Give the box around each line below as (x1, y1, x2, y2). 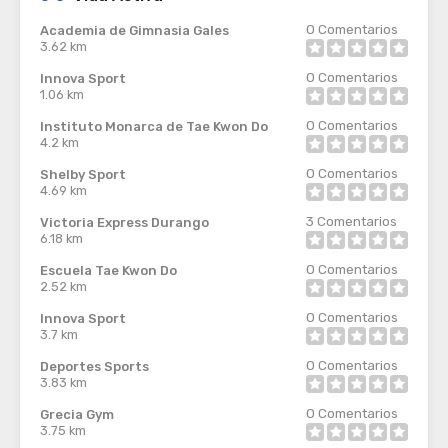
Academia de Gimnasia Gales (40, 23, 229, 38)
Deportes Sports (40, 359, 149, 374)
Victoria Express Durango (40, 215, 209, 230)
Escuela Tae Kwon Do (40, 263, 177, 278)
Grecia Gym (40, 407, 114, 422)
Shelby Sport (40, 167, 126, 182)
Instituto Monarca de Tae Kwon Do (40, 119, 268, 134)
